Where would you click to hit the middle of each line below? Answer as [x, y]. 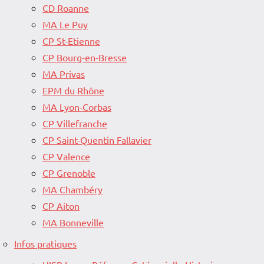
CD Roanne [66, 7]
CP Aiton [61, 205]
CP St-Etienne [71, 40]
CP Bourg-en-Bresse [85, 57]
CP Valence [66, 156]
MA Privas [64, 73]
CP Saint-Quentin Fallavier [97, 139]
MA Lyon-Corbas [77, 106]
